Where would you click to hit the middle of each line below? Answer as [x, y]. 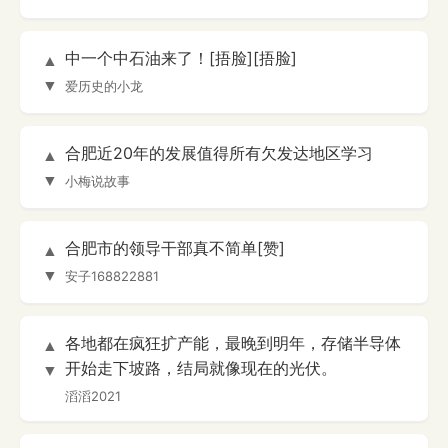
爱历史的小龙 [104, 86]
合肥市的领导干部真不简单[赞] [175, 248]
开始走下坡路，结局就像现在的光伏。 [201, 368]
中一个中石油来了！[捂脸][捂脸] [181, 58]
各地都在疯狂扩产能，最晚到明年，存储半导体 [233, 343]
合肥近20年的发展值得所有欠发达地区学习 [219, 153]
